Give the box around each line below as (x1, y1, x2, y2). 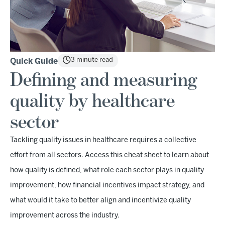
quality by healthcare (10, 91, 175, 111)
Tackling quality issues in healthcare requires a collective (10, 137, 196, 144)
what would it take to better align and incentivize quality (10, 197, 191, 204)
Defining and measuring (10, 70, 197, 90)
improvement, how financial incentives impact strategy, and (10, 182, 204, 189)
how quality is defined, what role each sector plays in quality (10, 167, 204, 174)
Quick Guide (10, 57, 58, 65)
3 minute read (71, 57, 113, 64)
